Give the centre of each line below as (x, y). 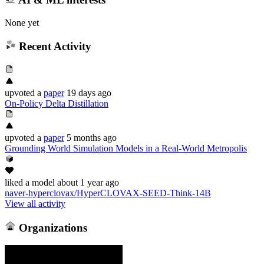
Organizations (51, 227)
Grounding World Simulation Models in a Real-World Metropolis (126, 148)
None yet (22, 22)
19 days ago (89, 93)
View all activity (35, 203)
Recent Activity (53, 47)
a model (39, 182)
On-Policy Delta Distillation (57, 103)
